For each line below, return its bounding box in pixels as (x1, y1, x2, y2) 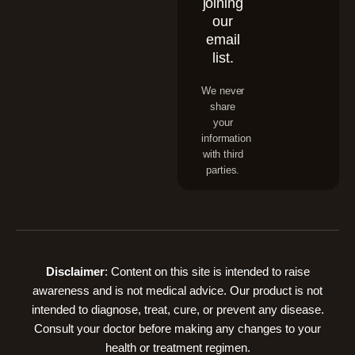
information (201, 132, 251, 145)
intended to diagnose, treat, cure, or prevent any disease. (31, 303, 324, 317)
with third (202, 148, 243, 161)
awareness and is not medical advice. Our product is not (32, 284, 323, 298)
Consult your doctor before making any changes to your (34, 322, 321, 336)
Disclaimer (45, 265, 105, 279)
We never (201, 85, 245, 97)
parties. (206, 164, 240, 177)
